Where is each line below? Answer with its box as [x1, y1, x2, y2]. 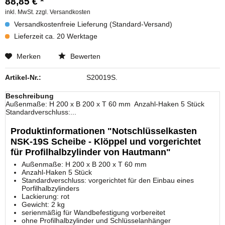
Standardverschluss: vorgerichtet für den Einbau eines [22, 176, 194, 184]
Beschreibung [6, 92, 54, 100]
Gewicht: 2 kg [22, 200, 65, 208]
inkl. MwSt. [5, 9, 36, 16]
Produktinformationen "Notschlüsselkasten [11, 126, 197, 136]
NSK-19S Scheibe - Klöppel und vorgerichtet [11, 137, 201, 147]
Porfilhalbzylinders [22, 184, 79, 192]
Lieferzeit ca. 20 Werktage [12, 32, 97, 40]
